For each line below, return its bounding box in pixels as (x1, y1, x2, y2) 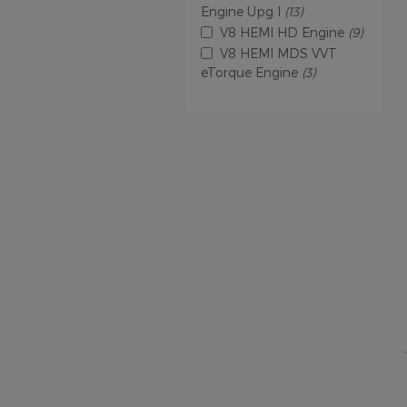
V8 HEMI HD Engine (220, 24, 348, 40)
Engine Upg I (201, 3, 284, 19)
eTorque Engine (201, 64, 302, 80)
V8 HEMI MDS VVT (220, 45, 337, 61)
